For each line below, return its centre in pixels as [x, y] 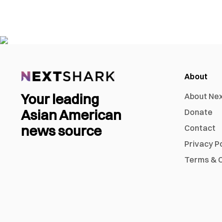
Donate [198, 112]
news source [61, 131]
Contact [200, 128]
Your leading [60, 99]
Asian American [71, 115]
